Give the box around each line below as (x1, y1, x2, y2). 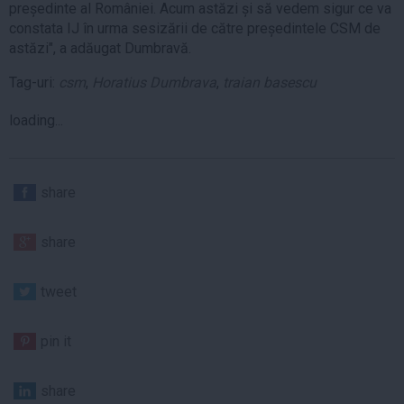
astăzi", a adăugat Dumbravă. (9, 40, 191, 58)
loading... (9, 112, 63, 130)
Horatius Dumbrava (92, 74, 216, 92)
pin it (41, 333, 71, 351)
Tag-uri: (9, 74, 59, 92)
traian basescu (223, 74, 317, 92)
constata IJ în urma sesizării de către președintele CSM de (9, 20, 381, 38)
